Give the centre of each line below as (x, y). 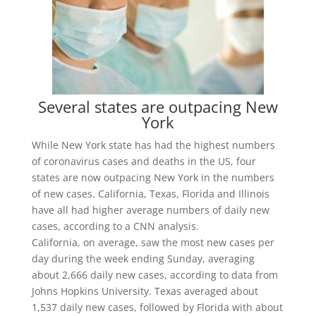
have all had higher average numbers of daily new (150, 209)
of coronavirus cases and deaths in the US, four (144, 161)
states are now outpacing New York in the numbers (153, 177)
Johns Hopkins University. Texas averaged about (145, 291)
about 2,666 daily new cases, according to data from (154, 274)
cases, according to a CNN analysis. (115, 226)
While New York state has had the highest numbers (153, 145)
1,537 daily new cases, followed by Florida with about (157, 307)
